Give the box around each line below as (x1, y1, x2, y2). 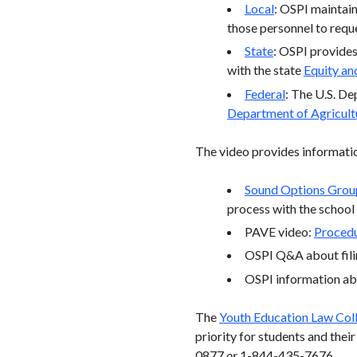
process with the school (226, 200, 355, 216)
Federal (244, 85, 285, 101)
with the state (226, 62, 304, 78)
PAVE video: (244, 224, 314, 240)
